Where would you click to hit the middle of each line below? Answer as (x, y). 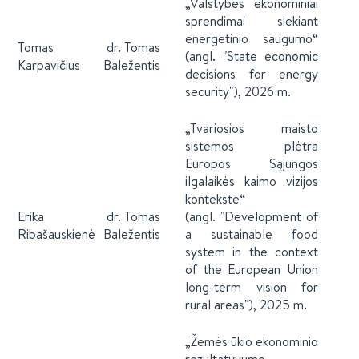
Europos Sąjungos (252, 163)
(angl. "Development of (252, 216)
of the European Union (252, 269)
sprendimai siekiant (252, 21)
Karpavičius (49, 65)
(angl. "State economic (252, 56)
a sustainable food (252, 234)
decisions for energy (252, 74)
